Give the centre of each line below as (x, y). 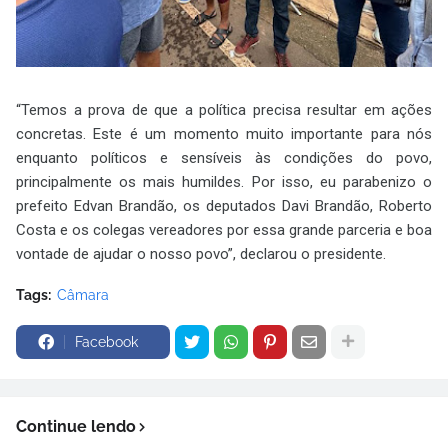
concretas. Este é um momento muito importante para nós (224, 133)
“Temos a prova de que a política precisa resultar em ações (224, 109)
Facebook (106, 341)
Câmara (83, 294)
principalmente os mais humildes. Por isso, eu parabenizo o (224, 181)
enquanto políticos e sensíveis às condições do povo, (224, 157)
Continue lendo (76, 426)
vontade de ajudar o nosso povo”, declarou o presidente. (201, 253)
